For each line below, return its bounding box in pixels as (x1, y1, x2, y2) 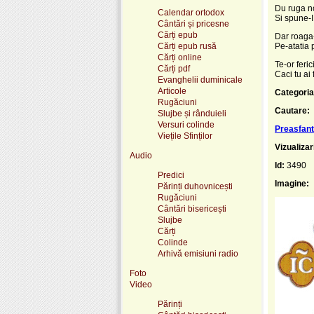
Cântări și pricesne (158, 18, 229, 29)
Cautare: (275, 106, 310, 116)
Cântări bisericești (158, 203, 226, 214)
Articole (158, 86, 186, 96)
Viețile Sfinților (158, 130, 212, 141)
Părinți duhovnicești (158, 181, 233, 191)
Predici (158, 170, 184, 180)
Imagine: (275, 179, 309, 189)
